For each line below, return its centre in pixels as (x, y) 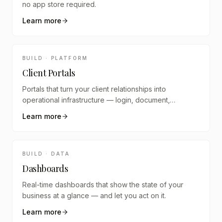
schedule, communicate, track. (72, 111)
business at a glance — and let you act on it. (94, 195)
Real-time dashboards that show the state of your (103, 185)
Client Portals (49, 73)
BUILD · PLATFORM (55, 58)
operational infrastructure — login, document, (96, 100)
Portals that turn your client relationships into (94, 89)
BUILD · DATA (46, 154)
